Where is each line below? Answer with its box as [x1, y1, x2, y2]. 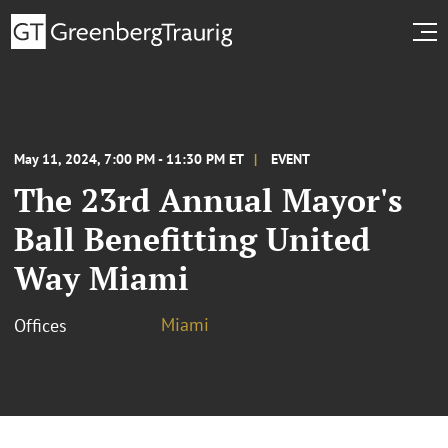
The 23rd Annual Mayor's [14, 178, 402, 221]
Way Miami [14, 256, 189, 299]
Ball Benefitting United [14, 217, 370, 260]
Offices [14, 313, 67, 337]
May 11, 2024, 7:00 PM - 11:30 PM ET [14, 149, 244, 168]
